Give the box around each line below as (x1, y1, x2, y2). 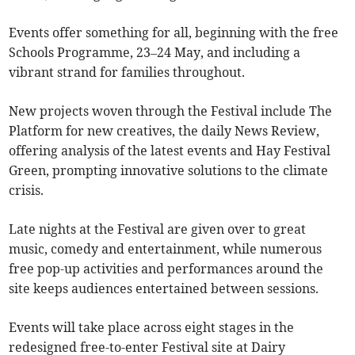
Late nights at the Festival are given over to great (9, 221, 307, 238)
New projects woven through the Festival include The (9, 103, 333, 120)
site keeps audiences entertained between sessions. (9, 281, 323, 297)
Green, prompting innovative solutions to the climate (9, 162, 329, 179)
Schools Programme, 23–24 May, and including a (9, 44, 301, 61)
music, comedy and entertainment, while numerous (9, 241, 323, 258)
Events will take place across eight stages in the (9, 319, 295, 336)
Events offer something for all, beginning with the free (9, 25, 339, 41)
